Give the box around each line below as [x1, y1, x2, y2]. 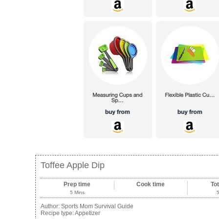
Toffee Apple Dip [41, 160, 105, 171]
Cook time [136, 181, 165, 188]
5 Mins [69, 190, 85, 196]
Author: [41, 203, 61, 210]
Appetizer [75, 210, 100, 217]
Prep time [64, 181, 91, 188]
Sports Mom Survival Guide [61, 203, 133, 210]
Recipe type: [41, 210, 75, 217]
